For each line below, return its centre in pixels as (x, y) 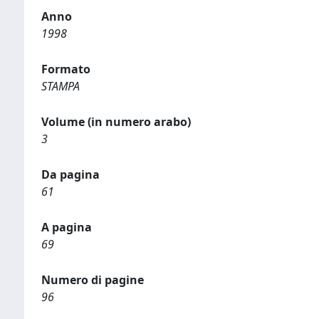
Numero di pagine (93, 280)
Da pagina (70, 174)
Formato (66, 69)
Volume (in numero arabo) (116, 122)
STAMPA (61, 86)
